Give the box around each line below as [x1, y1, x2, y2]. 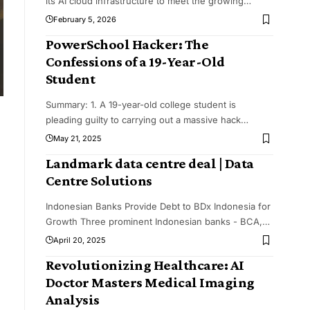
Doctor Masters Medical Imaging [45, 274, 255, 291]
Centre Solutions [45, 172, 152, 190]
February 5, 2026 [53, 15, 116, 25]
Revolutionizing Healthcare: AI [45, 257, 244, 274]
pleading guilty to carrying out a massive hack [45, 114, 241, 126]
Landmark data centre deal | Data [45, 155, 254, 172]
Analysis [45, 291, 100, 309]
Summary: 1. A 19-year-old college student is [45, 99, 236, 111]
